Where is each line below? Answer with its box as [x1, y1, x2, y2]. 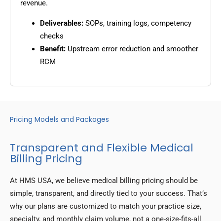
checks [40, 32, 64, 41]
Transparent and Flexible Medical [10, 140, 193, 156]
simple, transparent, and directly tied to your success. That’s [10, 189, 207, 198]
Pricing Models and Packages [10, 114, 109, 125]
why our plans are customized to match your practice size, [10, 202, 201, 211]
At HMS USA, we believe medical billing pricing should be [10, 176, 198, 185]
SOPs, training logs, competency [83, 19, 191, 28]
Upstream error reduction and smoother [66, 44, 198, 54]
